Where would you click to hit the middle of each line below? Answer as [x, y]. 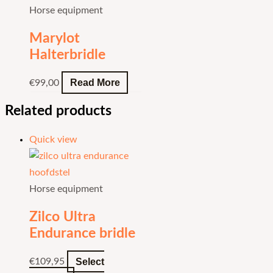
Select [90, 261]
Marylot [55, 38]
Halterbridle [67, 55]
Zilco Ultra [62, 217]
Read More [95, 83]
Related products [58, 111]
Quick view [53, 140]
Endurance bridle [82, 233]
